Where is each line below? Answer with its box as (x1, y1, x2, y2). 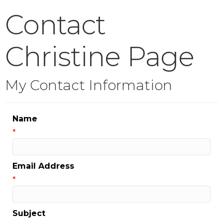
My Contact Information (5, 77, 172, 94)
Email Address (12, 161, 74, 171)
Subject (12, 209, 45, 219)
